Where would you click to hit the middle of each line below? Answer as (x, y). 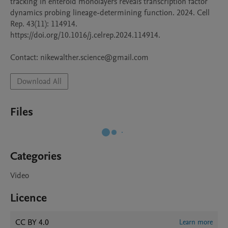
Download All (39, 81)
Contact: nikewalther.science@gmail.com (79, 58)
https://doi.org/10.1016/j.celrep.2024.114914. (85, 35)
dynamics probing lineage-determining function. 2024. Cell (110, 13)
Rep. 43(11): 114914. (44, 24)
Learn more (196, 222)
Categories (36, 156)
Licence (28, 198)
